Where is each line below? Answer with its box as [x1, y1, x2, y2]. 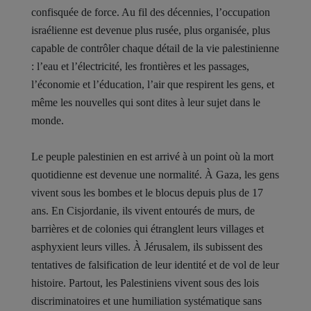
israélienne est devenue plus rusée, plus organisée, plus [31, 24, 270, 36]
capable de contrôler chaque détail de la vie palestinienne [31, 42, 279, 54]
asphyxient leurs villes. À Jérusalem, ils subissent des [31, 241, 262, 253]
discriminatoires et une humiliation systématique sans [31, 295, 262, 307]
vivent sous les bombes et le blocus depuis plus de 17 [31, 187, 263, 199]
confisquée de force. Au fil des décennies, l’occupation [31, 6, 270, 18]
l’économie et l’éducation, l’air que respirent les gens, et [31, 78, 274, 90]
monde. [31, 115, 64, 126]
